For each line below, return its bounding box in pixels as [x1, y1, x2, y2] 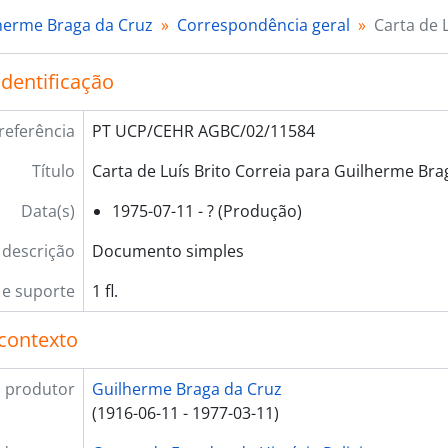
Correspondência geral [177, 14, 350, 36]
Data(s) [20, 200, 75, 222]
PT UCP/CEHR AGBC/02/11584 [91, 120, 315, 142]
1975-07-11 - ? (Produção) [111, 200, 302, 222]
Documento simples [91, 240, 244, 262]
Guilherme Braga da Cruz [91, 378, 282, 400]
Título [31, 160, 75, 182]
